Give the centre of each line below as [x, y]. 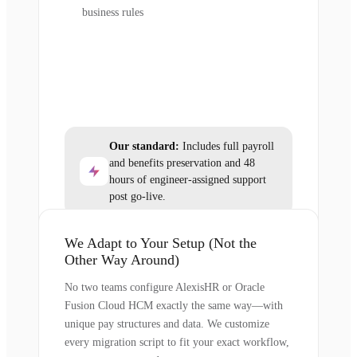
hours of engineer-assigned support [188, 179]
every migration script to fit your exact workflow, [177, 342]
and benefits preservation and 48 [182, 163]
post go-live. [137, 196]
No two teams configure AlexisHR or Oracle [165, 287]
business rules [113, 12]
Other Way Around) [122, 259]
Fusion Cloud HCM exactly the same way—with [174, 305]
